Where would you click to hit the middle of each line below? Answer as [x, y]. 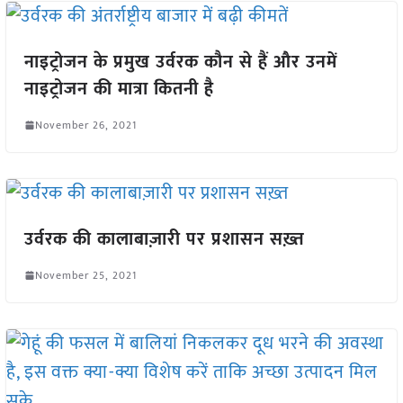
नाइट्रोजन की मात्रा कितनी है [119, 89]
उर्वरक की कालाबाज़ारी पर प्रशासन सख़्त [164, 239]
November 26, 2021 [85, 125]
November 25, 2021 [85, 275]
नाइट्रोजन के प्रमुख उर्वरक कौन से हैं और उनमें [180, 62]
